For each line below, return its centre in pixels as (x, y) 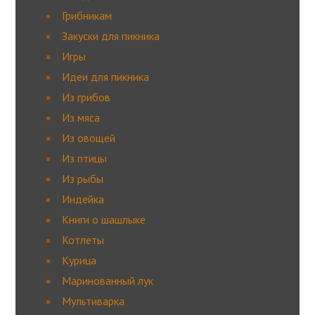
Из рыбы (82, 179)
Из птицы (84, 159)
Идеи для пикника (105, 77)
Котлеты (83, 240)
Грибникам (86, 16)
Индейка (83, 199)
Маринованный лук (107, 281)
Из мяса (81, 118)
